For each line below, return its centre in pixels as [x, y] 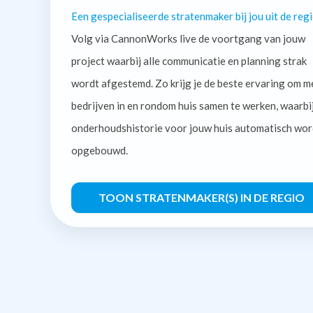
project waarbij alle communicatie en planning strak [189, 60]
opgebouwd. [100, 150]
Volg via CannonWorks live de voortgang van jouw [188, 38]
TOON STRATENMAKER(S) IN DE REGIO [201, 197]
